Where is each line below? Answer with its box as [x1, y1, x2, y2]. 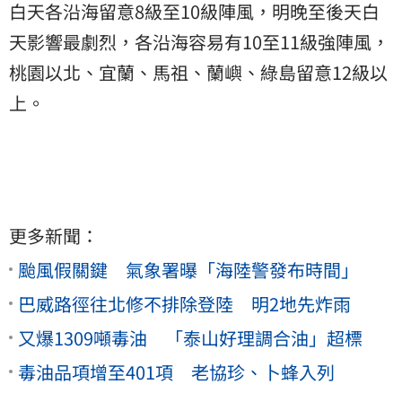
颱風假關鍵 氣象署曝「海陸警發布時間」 [18, 256, 359, 283]
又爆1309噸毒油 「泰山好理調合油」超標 [18, 324, 363, 351]
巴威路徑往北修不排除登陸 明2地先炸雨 [18, 290, 351, 317]
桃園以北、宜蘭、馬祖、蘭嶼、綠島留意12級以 [9, 58, 388, 85]
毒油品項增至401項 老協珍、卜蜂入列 [18, 358, 335, 385]
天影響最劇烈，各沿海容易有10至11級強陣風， [9, 28, 389, 55]
